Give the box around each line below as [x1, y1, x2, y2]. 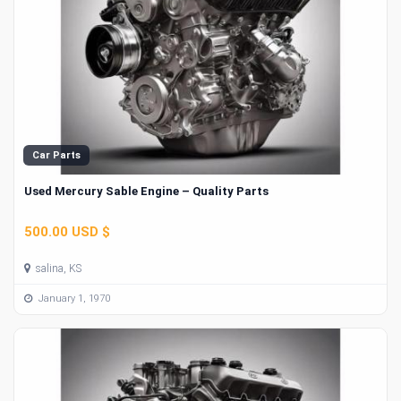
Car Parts [32, 149, 81, 162]
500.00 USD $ [24, 223, 110, 240]
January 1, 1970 [36, 293, 110, 305]
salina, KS [33, 261, 81, 275]
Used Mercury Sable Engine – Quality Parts [24, 184, 269, 199]
